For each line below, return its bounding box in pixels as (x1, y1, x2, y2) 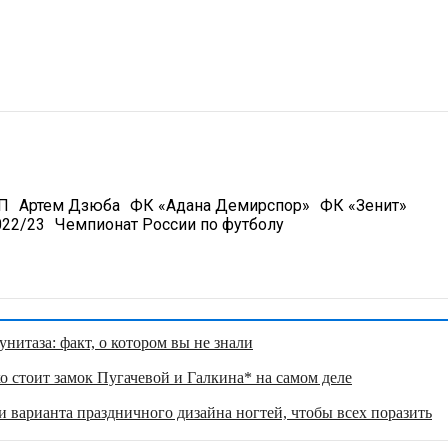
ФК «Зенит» (319, 195, 407, 215)
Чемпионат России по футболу (54, 214, 284, 234)
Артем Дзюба (18, 195, 120, 215)
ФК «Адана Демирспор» (129, 195, 310, 215)
